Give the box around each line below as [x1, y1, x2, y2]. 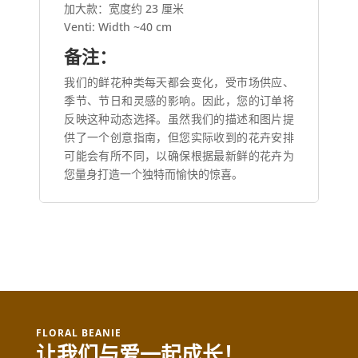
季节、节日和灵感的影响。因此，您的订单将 [64, 92, 294, 108]
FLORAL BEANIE [35, 325, 121, 340]
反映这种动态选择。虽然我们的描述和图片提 [64, 110, 294, 126]
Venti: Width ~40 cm [64, 18, 173, 34]
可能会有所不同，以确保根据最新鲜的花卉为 [64, 147, 294, 163]
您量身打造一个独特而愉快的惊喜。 [64, 165, 244, 181]
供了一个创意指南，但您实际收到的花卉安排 [64, 129, 294, 145]
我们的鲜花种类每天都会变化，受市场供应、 [64, 74, 294, 89]
